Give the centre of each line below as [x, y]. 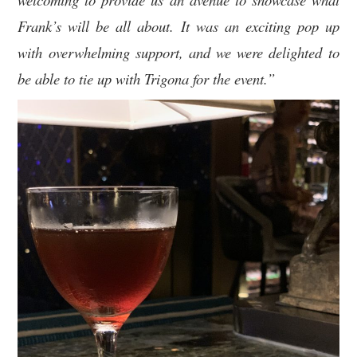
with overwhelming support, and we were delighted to [178, 53]
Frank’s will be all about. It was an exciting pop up [178, 26]
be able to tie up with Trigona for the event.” [147, 79]
